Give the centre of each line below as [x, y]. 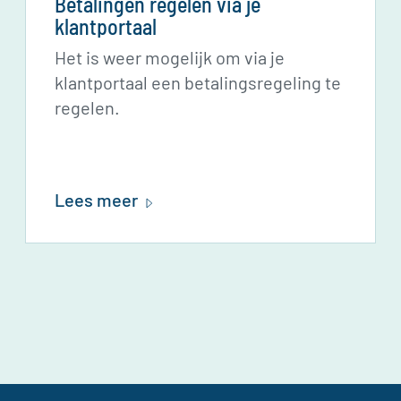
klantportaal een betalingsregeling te [198, 82]
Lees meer [96, 200]
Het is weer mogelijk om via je [170, 57]
